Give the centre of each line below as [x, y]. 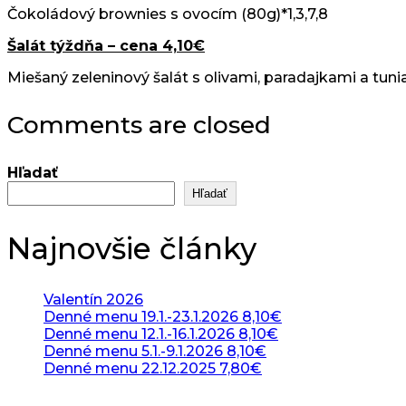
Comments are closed [139, 125]
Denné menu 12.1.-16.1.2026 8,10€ [161, 333]
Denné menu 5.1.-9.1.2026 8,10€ [155, 351]
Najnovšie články [132, 248]
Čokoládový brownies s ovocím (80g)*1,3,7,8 [168, 14]
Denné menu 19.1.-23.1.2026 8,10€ [163, 316]
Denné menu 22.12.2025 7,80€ [153, 368]
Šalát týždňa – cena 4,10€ [106, 45]
